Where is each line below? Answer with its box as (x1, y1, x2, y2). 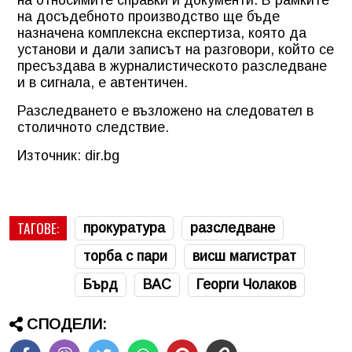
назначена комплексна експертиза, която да (17, 24, 306, 41)
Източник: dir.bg (17, 147, 119, 163)
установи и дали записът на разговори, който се (17, 41, 334, 57)
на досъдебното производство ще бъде (17, 8, 280, 24)
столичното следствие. (17, 119, 169, 135)
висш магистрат (192, 247, 296, 264)
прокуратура (83, 219, 165, 236)
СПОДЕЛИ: (27, 315, 107, 332)
